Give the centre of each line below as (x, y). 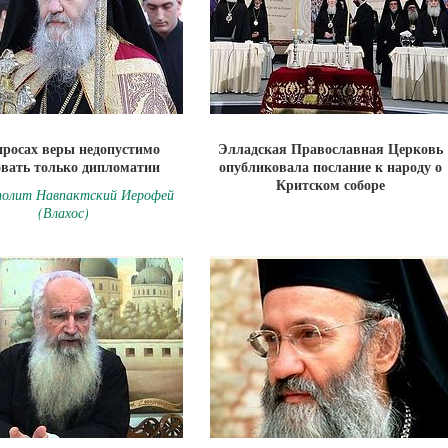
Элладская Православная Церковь (330, 148)
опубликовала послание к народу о (330, 166)
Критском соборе (330, 184)
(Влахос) (63, 212)
